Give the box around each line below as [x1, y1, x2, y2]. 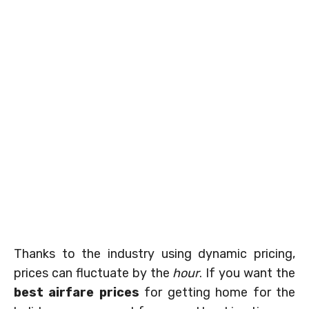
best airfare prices [14, 285, 139, 301]
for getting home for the [139, 285, 296, 301]
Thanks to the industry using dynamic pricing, [14, 246, 295, 262]
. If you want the [199, 266, 296, 281]
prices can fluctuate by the [14, 266, 173, 281]
